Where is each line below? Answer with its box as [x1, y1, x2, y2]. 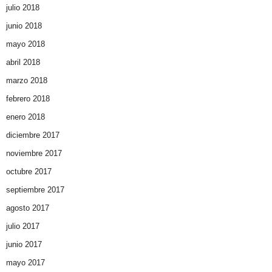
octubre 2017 [6, 167, 52, 177]
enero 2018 [6, 112, 45, 122]
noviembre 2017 [6, 149, 62, 158]
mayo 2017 [6, 258, 45, 268]
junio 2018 [6, 21, 42, 31]
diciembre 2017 [6, 131, 59, 140]
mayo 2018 [6, 39, 45, 49]
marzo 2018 [6, 76, 47, 86]
